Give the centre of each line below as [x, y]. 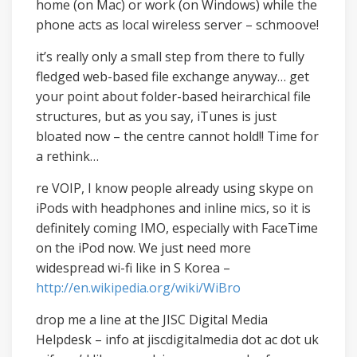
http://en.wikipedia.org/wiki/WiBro [138, 288]
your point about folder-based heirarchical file [173, 96]
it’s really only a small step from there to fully [170, 57]
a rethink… [67, 156]
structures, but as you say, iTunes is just [156, 116]
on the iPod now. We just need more [143, 248]
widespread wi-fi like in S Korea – [133, 268]
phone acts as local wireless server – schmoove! [177, 25]
